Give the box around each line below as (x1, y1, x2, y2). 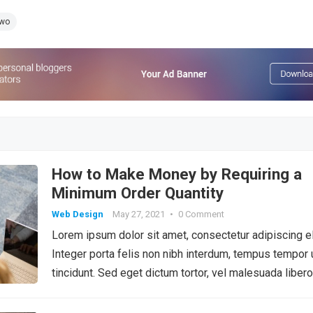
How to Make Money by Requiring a (52, 164, 302, 183)
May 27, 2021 (112, 208, 165, 219)
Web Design (52, 208, 103, 219)
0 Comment (178, 208, 224, 219)
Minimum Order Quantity (52, 183, 224, 202)
